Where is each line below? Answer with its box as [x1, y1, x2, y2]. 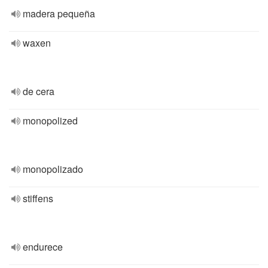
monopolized [23, 114, 78, 127]
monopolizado [23, 162, 83, 176]
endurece [23, 240, 63, 254]
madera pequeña [23, 7, 95, 20]
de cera [23, 84, 54, 98]
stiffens [23, 191, 53, 205]
